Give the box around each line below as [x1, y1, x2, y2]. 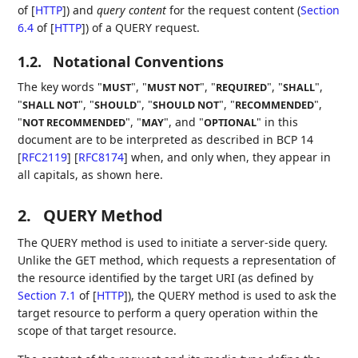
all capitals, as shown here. [18, 167, 164, 183]
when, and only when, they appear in [128, 149, 332, 165]
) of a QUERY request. [86, 20, 201, 36]
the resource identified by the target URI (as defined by [18, 270, 314, 286]
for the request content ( [166, 2, 301, 18]
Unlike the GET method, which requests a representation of [18, 253, 336, 268]
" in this [257, 114, 299, 130]
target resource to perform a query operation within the [18, 305, 319, 321]
